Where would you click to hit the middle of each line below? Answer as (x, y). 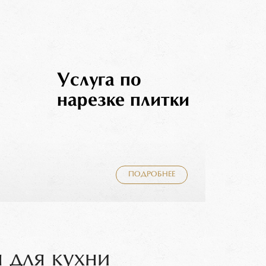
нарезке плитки (123, 101)
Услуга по (99, 80)
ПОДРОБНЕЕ (152, 175)
